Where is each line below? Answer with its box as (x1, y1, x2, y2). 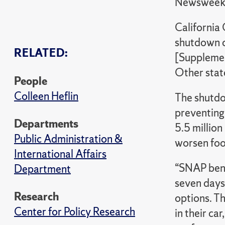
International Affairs (14, 147, 106, 161)
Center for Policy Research (14, 204, 135, 219)
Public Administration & (14, 132, 123, 146)
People (14, 74, 47, 88)
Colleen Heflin (14, 89, 78, 103)
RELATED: (14, 46, 68, 60)
